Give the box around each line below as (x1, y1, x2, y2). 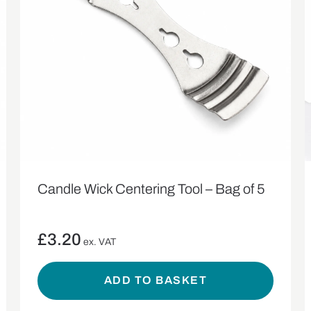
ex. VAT (83, 236, 117, 247)
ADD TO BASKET (103, 274, 208, 287)
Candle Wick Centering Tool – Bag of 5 (37, 180, 265, 196)
